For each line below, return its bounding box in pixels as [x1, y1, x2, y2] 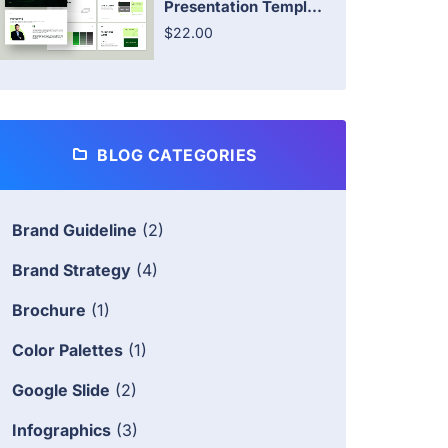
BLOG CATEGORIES [92, 145, 257, 166]
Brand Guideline [12, 220, 137, 241]
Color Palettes [12, 340, 123, 361]
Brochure [12, 300, 86, 321]
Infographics [12, 420, 111, 441]
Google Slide [12, 380, 110, 401]
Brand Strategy [12, 260, 131, 281]
